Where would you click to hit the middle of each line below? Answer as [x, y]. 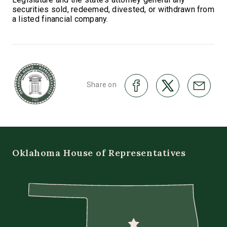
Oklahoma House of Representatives [99, 153]
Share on [101, 84]
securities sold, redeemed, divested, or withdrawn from [113, 9]
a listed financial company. [61, 19]
